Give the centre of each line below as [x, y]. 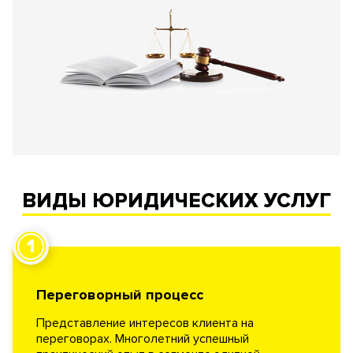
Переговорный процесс [120, 295]
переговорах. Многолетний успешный [143, 339]
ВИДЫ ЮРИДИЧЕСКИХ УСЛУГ [176, 201]
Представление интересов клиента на [145, 323]
